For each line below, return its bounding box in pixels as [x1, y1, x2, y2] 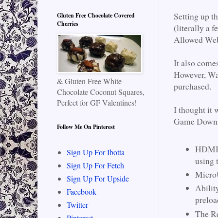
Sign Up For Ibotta [67, 147, 125, 158]
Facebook [67, 186, 96, 197]
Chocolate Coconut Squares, [57, 87, 145, 97]
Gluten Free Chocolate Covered [57, 11, 135, 20]
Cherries [57, 19, 78, 28]
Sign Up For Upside [67, 173, 129, 184]
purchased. [174, 80, 214, 92]
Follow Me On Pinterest [57, 123, 115, 131]
